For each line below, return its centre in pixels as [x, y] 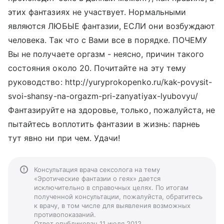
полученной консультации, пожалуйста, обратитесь [118, 196]
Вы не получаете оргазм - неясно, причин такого [106, 54]
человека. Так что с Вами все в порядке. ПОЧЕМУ [108, 40]
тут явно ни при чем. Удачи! [64, 138]
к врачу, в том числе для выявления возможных [112, 205]
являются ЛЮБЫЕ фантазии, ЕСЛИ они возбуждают [112, 26]
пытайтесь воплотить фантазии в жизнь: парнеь [104, 124]
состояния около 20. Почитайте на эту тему [97, 68]
